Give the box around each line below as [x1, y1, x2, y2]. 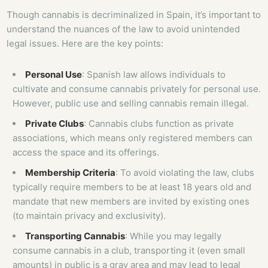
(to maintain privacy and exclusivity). [13, 210, 166, 222]
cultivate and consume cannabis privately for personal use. [13, 83, 261, 95]
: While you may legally [125, 230, 222, 242]
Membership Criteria [25, 167, 116, 179]
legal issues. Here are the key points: [7, 38, 164, 50]
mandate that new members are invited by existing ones [13, 196, 250, 208]
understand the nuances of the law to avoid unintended [7, 23, 240, 35]
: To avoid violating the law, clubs [115, 167, 255, 179]
